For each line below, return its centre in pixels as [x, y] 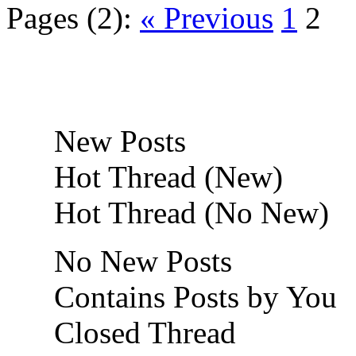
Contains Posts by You [192, 296]
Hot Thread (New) [164, 176]
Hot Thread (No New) [188, 212]
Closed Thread [141, 332]
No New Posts [139, 261]
